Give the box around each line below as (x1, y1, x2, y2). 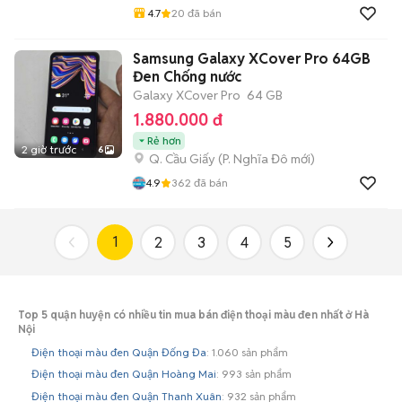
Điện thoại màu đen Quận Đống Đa (31, 345, 206, 359)
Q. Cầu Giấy (149, 150, 215, 167)
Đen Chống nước (133, 66, 241, 86)
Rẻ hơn (147, 133, 181, 147)
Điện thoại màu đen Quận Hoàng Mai (31, 367, 216, 381)
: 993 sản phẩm (216, 367, 292, 381)
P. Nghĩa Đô (223, 150, 288, 167)
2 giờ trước (22, 142, 76, 156)
